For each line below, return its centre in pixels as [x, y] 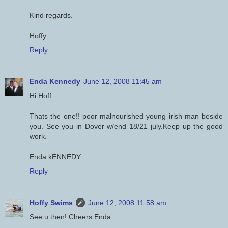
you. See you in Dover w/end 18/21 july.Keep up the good [126, 126]
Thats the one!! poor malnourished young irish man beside [126, 116]
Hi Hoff [40, 96]
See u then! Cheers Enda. [71, 217]
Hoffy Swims [51, 203]
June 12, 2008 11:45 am [123, 82]
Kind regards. [51, 16]
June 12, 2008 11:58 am [127, 203]
